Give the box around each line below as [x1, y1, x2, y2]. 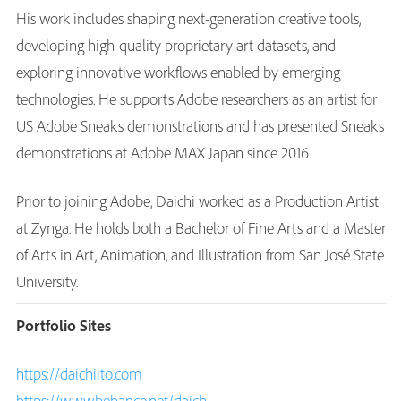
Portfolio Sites [16, 315, 111, 337]
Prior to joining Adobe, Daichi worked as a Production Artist [16, 191, 379, 212]
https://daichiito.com [16, 363, 142, 385]
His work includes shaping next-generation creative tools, [16, 8, 361, 30]
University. [16, 271, 78, 293]
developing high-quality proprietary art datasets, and [16, 35, 336, 56]
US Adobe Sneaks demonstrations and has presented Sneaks [16, 115, 384, 137]
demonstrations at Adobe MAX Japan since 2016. [16, 142, 311, 164]
